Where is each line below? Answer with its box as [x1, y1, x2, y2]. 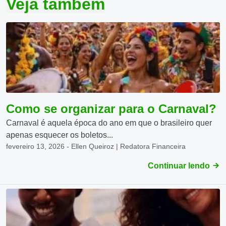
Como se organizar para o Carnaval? [6, 102, 216, 116]
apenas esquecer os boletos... [6, 131, 113, 139]
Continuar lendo [148, 161, 212, 170]
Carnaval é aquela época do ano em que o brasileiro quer [6, 119, 212, 127]
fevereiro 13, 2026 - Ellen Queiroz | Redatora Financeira [6, 142, 186, 150]
